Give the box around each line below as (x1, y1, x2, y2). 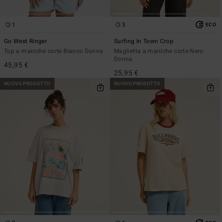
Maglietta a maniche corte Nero (114, 46, 204, 55)
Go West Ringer (4, 36, 48, 46)
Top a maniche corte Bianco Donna (4, 46, 104, 55)
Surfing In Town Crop (114, 36, 174, 46)
